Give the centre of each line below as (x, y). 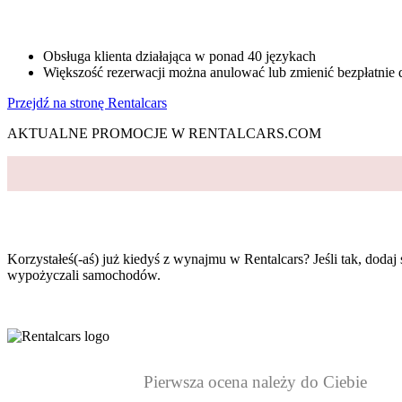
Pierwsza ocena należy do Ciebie (255, 382)
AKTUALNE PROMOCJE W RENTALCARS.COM (164, 134)
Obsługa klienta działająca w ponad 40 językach (179, 57)
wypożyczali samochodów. (84, 275)
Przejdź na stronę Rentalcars (87, 103)
